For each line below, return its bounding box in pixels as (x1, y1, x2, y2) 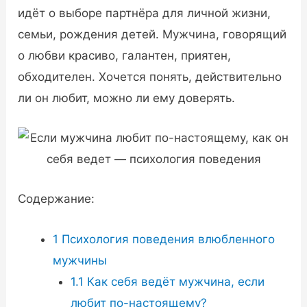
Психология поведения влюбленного (58, 232, 275, 246)
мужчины (53, 253, 108, 267)
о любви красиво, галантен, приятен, (18, 49, 232, 63)
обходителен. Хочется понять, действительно (18, 70, 282, 84)
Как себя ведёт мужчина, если (83, 274, 265, 288)
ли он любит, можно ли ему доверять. (18, 91, 236, 106)
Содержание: (18, 192, 95, 206)
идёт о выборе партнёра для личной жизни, (18, 6, 271, 21)
